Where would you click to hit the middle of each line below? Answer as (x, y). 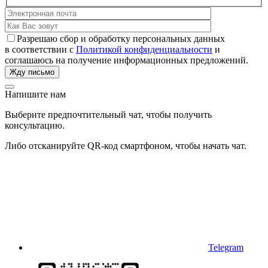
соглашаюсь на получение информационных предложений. (127, 60)
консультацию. (35, 126)
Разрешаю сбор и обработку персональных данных (121, 39)
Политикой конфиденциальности (144, 50)
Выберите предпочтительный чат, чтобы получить (108, 115)
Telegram (226, 248)
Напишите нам (35, 95)
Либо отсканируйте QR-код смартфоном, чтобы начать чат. (126, 146)
